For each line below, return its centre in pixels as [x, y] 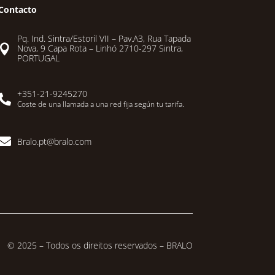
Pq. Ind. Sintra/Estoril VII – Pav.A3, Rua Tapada [104, 39]
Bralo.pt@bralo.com [54, 141]
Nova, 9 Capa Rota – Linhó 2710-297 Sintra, [100, 48]
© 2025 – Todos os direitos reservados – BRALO [100, 245]
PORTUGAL [38, 58]
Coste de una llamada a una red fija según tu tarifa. [100, 104]
